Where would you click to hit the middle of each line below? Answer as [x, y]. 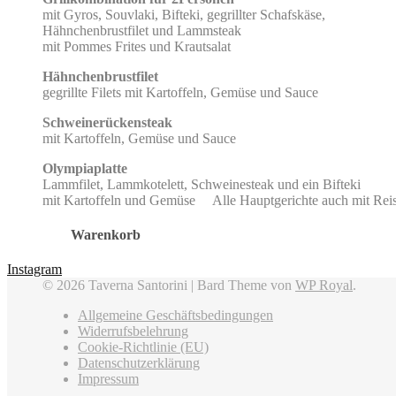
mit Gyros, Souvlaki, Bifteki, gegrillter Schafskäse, [184, 14]
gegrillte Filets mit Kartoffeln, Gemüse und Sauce [184, 92]
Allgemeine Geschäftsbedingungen [175, 316]
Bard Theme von [246, 286]
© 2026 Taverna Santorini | [120, 286]
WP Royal [324, 286]
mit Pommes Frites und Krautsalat [140, 46]
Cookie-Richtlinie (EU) [143, 347]
